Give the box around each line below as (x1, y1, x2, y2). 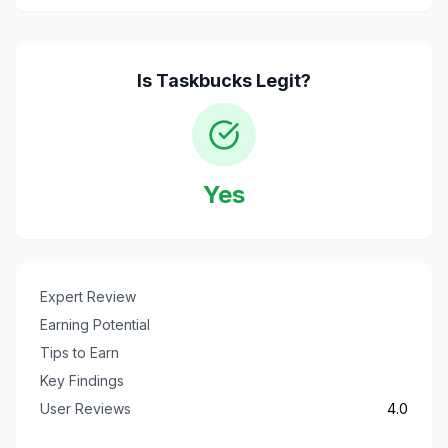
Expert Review (40, 288, 136, 305)
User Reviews (40, 400, 131, 417)
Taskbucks (156, 70, 252, 91)
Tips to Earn (40, 344, 119, 361)
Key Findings (40, 372, 124, 389)
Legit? (252, 70, 311, 91)
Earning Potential (40, 316, 150, 333)
